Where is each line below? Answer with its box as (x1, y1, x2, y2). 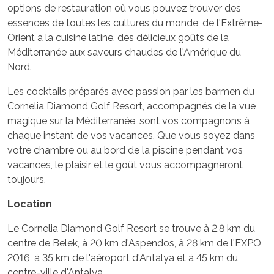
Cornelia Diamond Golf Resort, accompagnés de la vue (7, 100, 256, 112)
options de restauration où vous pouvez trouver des (7, 2, 241, 14)
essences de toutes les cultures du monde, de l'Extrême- (7, 17, 263, 29)
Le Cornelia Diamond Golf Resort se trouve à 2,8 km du (7, 222, 255, 234)
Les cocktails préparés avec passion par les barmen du (7, 85, 254, 97)
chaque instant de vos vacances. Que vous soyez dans (7, 129, 255, 141)
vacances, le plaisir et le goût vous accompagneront (7, 158, 243, 171)
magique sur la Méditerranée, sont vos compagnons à (7, 114, 250, 127)
